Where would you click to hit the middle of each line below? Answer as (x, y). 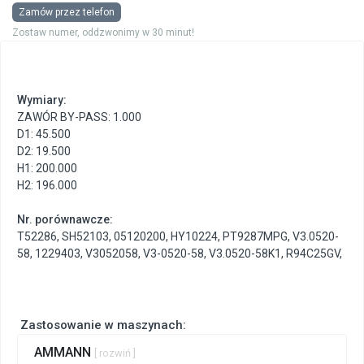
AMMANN (64, 352)
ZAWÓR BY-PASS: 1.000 (79, 117)
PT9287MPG (255, 236)
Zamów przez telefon (67, 12)
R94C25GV (313, 253)
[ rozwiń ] (115, 353)
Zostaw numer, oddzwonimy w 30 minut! (103, 32)
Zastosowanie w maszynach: (102, 325)
